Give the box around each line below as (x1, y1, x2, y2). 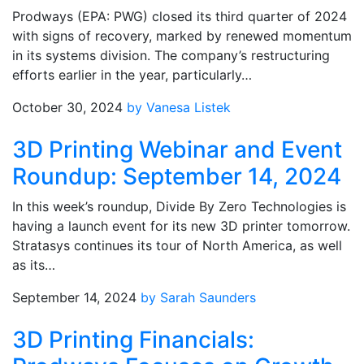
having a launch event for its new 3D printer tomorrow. (12, 218, 350, 234)
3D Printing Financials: (12, 326, 254, 353)
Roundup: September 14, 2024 (12, 162, 341, 190)
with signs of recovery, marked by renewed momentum (12, 28, 352, 44)
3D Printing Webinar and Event (12, 136, 342, 163)
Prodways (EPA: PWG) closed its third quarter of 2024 (12, 8, 347, 24)
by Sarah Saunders (141, 289, 256, 305)
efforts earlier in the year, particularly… (12, 67, 252, 83)
